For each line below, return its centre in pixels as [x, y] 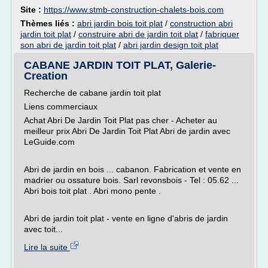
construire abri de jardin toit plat [138, 34]
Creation [46, 76]
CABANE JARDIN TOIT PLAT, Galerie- [120, 65]
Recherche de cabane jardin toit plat [92, 93]
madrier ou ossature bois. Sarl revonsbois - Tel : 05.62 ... [131, 180]
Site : [32, 10]
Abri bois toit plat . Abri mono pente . [92, 191]
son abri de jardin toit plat [68, 45]
